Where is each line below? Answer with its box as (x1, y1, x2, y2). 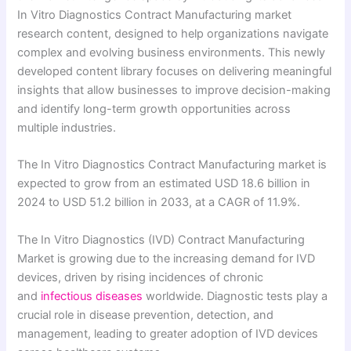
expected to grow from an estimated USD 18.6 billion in (17, 176, 311, 191)
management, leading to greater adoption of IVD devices (17, 326, 319, 341)
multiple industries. (17, 120, 117, 135)
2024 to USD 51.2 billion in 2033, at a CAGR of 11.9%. (17, 195, 301, 210)
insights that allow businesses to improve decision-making (17, 82, 331, 97)
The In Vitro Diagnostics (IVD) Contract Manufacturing (17, 232, 306, 247)
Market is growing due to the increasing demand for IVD (17, 251, 316, 266)
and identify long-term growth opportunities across (17, 101, 291, 116)
